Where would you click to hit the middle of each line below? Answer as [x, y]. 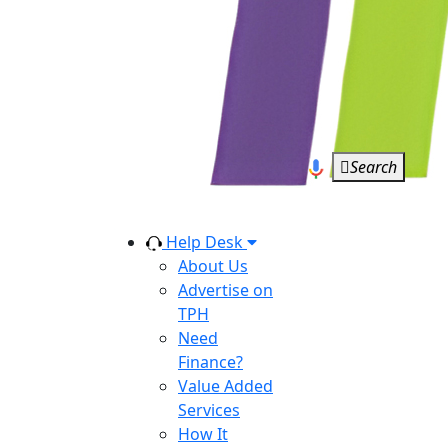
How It [203, 434]
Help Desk [204, 242]
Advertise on [225, 290]
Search [373, 167]
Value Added [225, 386]
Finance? [210, 362]
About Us [213, 266]
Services [209, 410]
